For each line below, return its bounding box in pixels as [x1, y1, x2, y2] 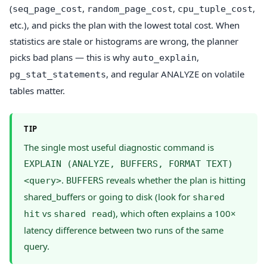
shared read [54, 208, 113, 219]
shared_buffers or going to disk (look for [24, 190, 193, 203]
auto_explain [132, 52, 197, 63]
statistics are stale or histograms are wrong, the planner [10, 35, 238, 47]
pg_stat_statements [10, 69, 106, 80]
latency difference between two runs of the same [24, 223, 223, 236]
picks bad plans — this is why [10, 51, 132, 63]
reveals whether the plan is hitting [104, 173, 246, 186]
